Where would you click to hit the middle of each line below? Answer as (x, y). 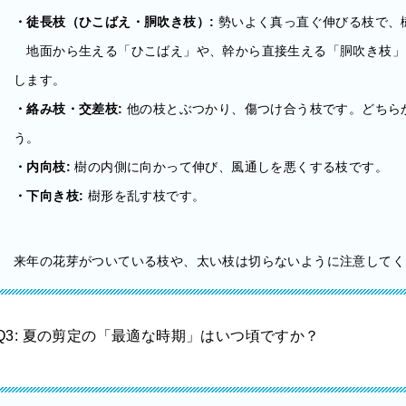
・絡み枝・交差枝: (70, 109)
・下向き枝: (51, 196)
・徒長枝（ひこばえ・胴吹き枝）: (116, 22)
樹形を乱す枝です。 (146, 196)
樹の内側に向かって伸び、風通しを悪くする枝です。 (229, 167)
